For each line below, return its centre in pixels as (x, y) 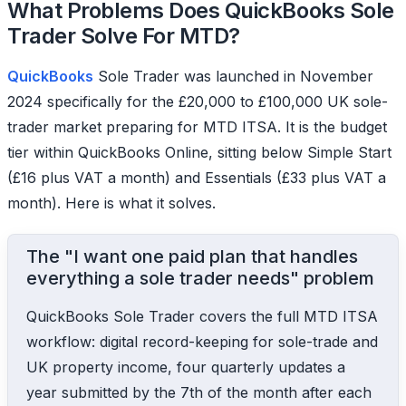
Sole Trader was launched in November (233, 76)
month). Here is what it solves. (111, 203)
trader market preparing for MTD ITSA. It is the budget (197, 126)
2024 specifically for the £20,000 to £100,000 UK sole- (198, 101)
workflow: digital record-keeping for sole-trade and (202, 341)
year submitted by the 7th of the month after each (199, 392)
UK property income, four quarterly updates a (186, 367)
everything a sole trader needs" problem (200, 278)
